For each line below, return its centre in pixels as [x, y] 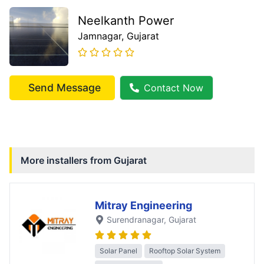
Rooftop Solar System [185, 250]
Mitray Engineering [143, 206]
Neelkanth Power [126, 21]
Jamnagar [100, 36]
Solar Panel [118, 250]
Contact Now [174, 88]
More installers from [67, 161]
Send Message [65, 88]
